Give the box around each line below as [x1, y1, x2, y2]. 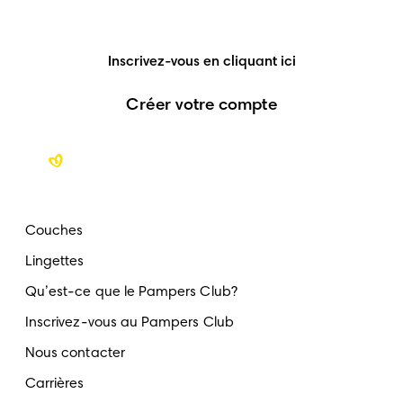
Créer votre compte [126, 97, 277, 115]
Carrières [25, 377, 85, 392]
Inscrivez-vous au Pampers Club [25, 316, 234, 331]
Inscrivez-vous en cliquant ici [107, 55, 296, 70]
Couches [25, 224, 84, 239]
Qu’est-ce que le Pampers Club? [25, 285, 237, 300]
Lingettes [25, 255, 85, 270]
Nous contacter [25, 346, 125, 362]
